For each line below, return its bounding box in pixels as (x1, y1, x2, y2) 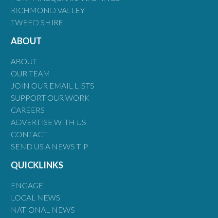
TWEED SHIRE (11, 17, 64, 27)
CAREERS (11, 105, 45, 114)
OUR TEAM (11, 68, 51, 78)
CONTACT (11, 129, 48, 139)
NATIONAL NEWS (11, 204, 75, 214)
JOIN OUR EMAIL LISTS (11, 80, 95, 90)
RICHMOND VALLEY (11, 5, 85, 15)
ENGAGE (11, 180, 44, 190)
